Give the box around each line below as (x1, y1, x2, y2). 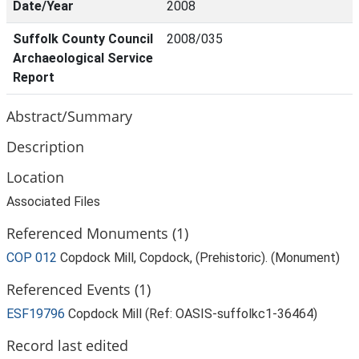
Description (6, 136, 84, 156)
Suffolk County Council (13, 31, 153, 46)
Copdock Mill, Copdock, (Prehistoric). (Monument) (60, 250, 340, 265)
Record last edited (6, 335, 128, 355)
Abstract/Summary (6, 106, 132, 126)
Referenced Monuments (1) (6, 223, 188, 243)
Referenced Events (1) (6, 279, 151, 299)
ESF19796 (6, 306, 68, 321)
